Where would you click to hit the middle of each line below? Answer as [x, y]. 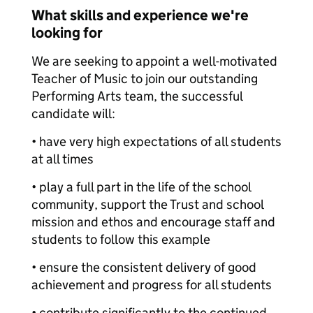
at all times [63, 159]
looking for [67, 33]
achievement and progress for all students [152, 285]
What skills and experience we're [140, 15]
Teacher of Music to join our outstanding [145, 79]
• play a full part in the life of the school [141, 187]
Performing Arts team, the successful [137, 96]
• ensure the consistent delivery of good [144, 267]
